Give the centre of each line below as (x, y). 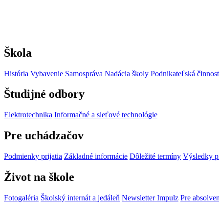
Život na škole (39, 177)
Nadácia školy (127, 73)
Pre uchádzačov (44, 136)
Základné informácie (96, 156)
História (16, 73)
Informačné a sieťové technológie (106, 115)
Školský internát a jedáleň (80, 197)
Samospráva (84, 73)
